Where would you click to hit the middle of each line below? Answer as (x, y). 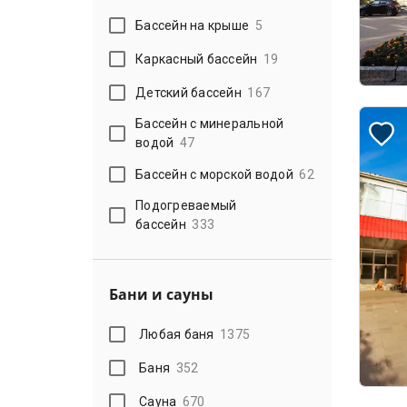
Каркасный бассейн (197, 59)
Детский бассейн (189, 92)
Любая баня (177, 334)
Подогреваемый (186, 205)
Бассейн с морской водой (214, 174)
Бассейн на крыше (193, 25)
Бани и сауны (161, 294)
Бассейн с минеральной (210, 124)
